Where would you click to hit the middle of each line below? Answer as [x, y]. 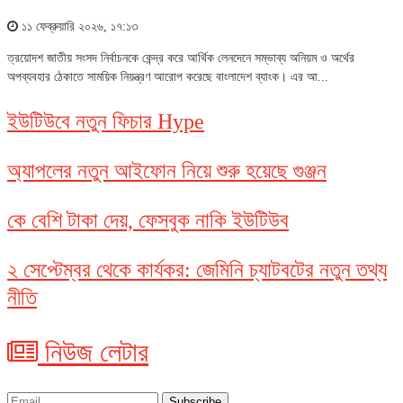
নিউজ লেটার [93, 352]
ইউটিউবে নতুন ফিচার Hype [106, 121]
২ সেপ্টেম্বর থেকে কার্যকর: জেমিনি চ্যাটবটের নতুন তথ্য [197, 269]
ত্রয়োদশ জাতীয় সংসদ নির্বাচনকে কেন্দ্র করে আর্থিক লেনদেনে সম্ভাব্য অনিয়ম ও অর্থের [181, 58]
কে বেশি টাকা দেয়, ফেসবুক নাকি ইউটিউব [148, 220]
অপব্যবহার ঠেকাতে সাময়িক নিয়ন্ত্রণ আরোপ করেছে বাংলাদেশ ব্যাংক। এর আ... [168, 76]
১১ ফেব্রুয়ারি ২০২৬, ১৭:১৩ [78, 26]
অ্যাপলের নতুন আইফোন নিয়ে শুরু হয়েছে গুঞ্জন [167, 170]
